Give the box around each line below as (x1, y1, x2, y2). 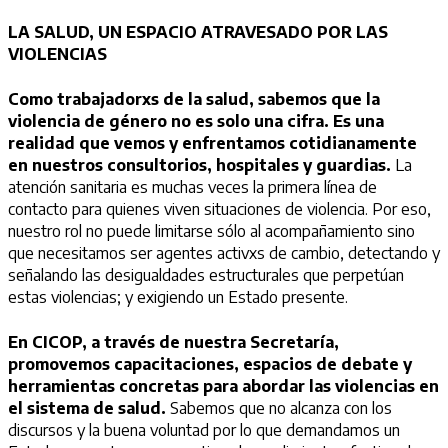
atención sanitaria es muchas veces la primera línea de (8, 176, 377, 197)
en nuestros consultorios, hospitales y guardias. (8, 154, 391, 175)
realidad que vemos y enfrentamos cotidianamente (8, 132, 417, 153)
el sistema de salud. (8, 397, 170, 418)
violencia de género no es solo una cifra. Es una (8, 110, 384, 131)
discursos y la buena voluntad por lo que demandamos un (8, 419, 400, 440)
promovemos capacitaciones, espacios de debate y (8, 353, 412, 374)
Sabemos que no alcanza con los (170, 397, 392, 418)
